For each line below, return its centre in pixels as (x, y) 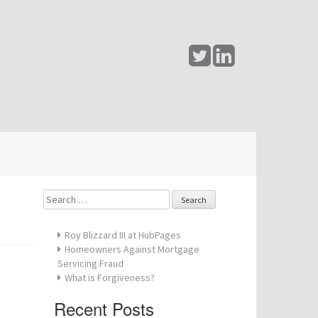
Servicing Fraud (91, 263)
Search (59, 196)
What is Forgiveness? (110, 278)
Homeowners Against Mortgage (132, 249)
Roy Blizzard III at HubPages (123, 235)
